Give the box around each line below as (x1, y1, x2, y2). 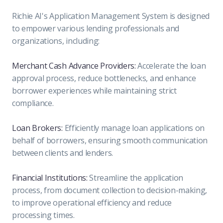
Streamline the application (87, 172, 184, 183)
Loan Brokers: (12, 122, 63, 133)
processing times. (12, 209, 75, 221)
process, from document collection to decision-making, (12, 184, 208, 196)
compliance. (12, 97, 54, 109)
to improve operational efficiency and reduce (12, 197, 172, 208)
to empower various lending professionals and (12, 22, 179, 34)
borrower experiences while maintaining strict (12, 85, 177, 96)
